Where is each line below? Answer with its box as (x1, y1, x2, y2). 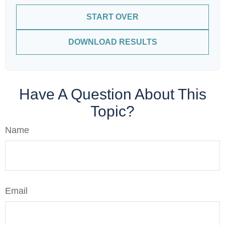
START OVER (86, 13, 139, 21)
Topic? (90, 103, 135, 120)
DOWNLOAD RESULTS (68, 38, 157, 46)
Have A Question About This (19, 86, 206, 102)
